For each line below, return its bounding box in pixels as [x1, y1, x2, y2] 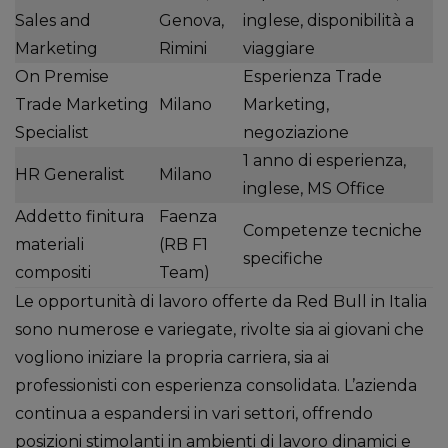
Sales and [15, 11, 91, 30]
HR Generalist [15, 165, 125, 184]
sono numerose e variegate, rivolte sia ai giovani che [15, 320, 424, 339]
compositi [15, 263, 91, 282]
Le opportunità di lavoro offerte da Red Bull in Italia [15, 292, 427, 311]
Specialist [15, 123, 89, 142]
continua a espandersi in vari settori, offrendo [15, 404, 373, 423]
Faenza [159, 207, 217, 226]
